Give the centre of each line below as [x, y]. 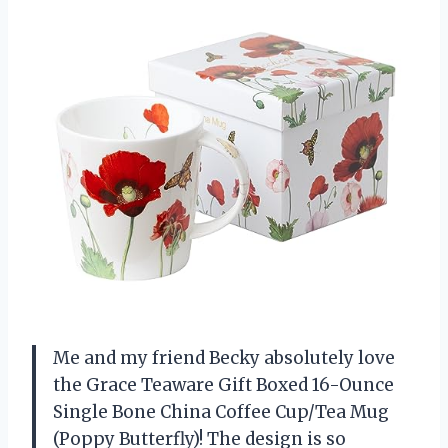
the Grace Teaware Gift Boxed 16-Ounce [223, 385]
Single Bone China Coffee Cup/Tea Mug [221, 412]
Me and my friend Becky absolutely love [224, 358]
